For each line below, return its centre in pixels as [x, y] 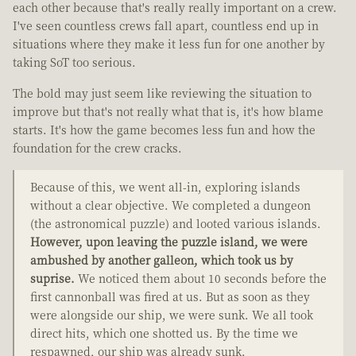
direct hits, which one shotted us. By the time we [164, 333]
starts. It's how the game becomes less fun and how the [164, 130]
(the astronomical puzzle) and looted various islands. [176, 224]
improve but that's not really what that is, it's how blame [168, 112]
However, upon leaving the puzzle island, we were [169, 242]
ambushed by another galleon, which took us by [162, 260]
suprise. [52, 279]
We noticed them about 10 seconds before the [201, 279]
